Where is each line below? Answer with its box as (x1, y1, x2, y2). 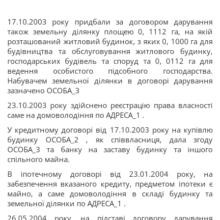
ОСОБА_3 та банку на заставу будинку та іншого (7, 144, 213, 154)
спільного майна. (7, 154, 70, 164)
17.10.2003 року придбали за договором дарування (7, 16, 213, 27)
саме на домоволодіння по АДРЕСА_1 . (7, 110, 144, 120)
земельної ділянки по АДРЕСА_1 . (7, 198, 126, 208)
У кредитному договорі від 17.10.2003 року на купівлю (7, 124, 213, 135)
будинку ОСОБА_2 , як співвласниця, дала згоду (7, 134, 213, 144)
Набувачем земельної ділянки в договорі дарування (7, 75, 213, 85)
